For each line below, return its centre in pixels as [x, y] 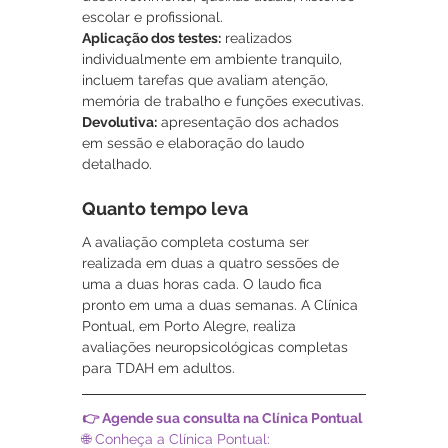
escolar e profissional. [152, 17]
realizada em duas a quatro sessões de [212, 263]
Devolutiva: [119, 122]
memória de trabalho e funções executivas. [223, 101]
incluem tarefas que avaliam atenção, [207, 80]
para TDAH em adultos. [158, 368]
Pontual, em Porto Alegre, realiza [191, 326]
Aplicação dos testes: [151, 38]
